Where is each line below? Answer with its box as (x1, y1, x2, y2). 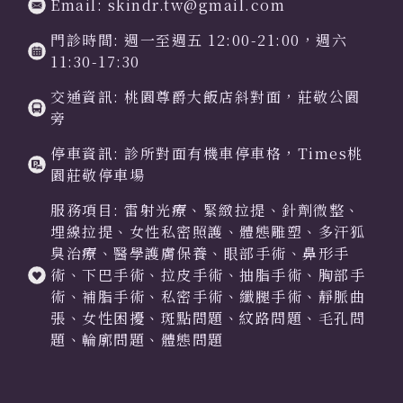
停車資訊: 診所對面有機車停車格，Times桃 (50, 142, 363, 164)
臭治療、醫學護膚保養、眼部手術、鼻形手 (50, 242, 350, 264)
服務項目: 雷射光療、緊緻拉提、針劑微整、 (50, 199, 361, 220)
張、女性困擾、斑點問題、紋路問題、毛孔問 (50, 307, 366, 328)
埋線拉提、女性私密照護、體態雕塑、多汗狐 (50, 220, 366, 242)
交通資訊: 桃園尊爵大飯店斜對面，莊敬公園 (50, 85, 361, 107)
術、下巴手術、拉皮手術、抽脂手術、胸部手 (50, 264, 366, 285)
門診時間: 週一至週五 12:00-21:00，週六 (50, 29, 348, 50)
